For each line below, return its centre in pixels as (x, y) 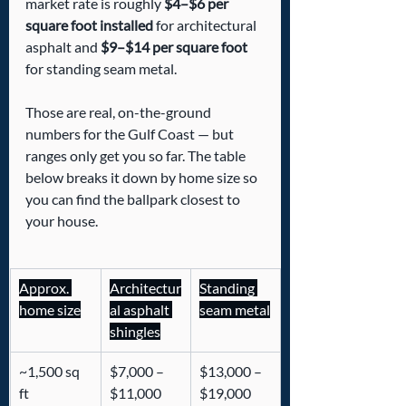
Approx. (45, 288)
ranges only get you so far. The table (137, 156)
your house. (62, 221)
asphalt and (63, 47)
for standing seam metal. (101, 69)
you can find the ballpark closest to (134, 199)
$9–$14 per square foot (174, 47)
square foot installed (89, 25)
